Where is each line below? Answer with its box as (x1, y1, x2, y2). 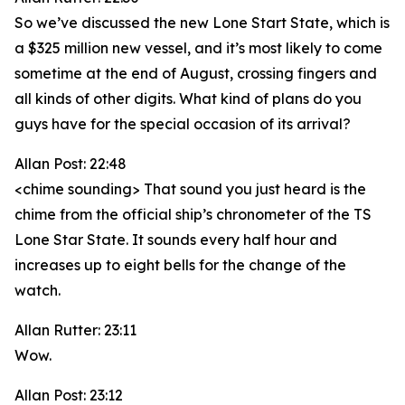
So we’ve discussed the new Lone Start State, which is (14, 14, 390, 32)
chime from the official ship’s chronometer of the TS (14, 205, 372, 223)
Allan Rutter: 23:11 (14, 321, 137, 339)
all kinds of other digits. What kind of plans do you (14, 89, 362, 108)
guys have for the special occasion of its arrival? (14, 115, 351, 133)
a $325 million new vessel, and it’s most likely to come (14, 39, 382, 57)
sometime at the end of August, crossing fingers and (14, 64, 377, 82)
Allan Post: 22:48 (14, 155, 127, 173)
